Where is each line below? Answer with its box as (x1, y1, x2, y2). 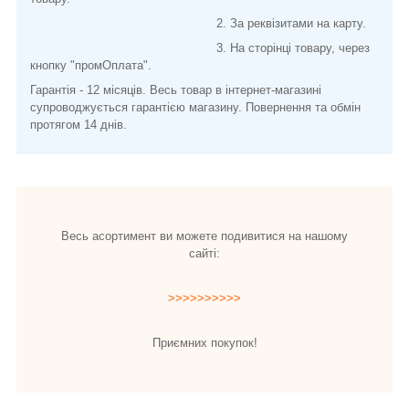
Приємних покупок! (152, 335, 257, 350)
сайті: (189, 246, 220, 260)
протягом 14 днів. (30, 117, 127, 131)
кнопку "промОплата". (30, 58, 152, 72)
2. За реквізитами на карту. (30, 16, 366, 30)
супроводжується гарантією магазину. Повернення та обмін (30, 100, 361, 114)
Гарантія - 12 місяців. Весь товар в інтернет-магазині (30, 82, 321, 97)
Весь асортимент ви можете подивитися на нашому (61, 228, 348, 243)
